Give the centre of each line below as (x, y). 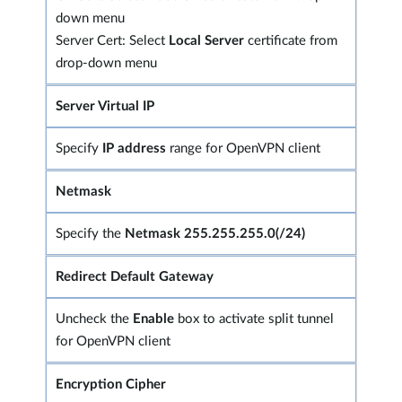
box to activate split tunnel (256, 319)
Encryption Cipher (113, 384)
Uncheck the (94, 319)
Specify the (90, 233)
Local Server (205, 40)
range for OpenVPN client (243, 148)
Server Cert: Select (110, 40)
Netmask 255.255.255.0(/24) (217, 233)
